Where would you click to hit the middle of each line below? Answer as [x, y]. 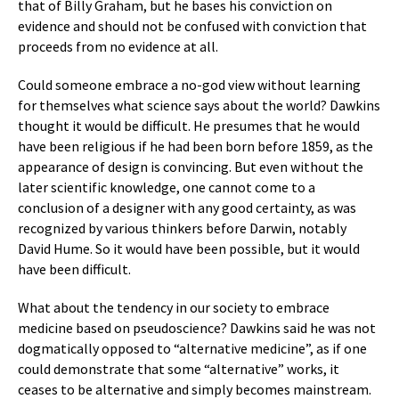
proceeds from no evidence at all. [118, 46]
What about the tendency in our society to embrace [174, 307]
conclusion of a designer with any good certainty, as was [187, 208]
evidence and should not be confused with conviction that [192, 26]
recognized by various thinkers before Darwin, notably [182, 228]
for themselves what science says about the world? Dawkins [199, 105]
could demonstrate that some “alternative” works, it [179, 369]
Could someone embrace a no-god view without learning [189, 85]
